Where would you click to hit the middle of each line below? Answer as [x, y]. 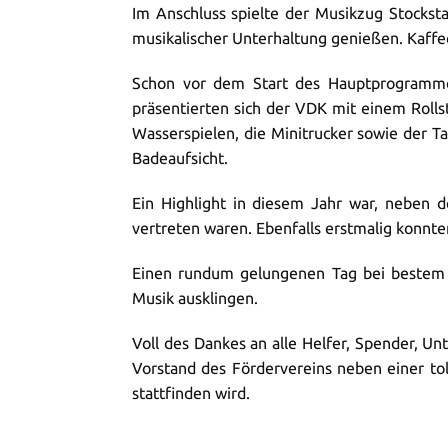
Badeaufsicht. [180, 158]
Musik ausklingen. [195, 298]
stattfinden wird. [191, 393]
